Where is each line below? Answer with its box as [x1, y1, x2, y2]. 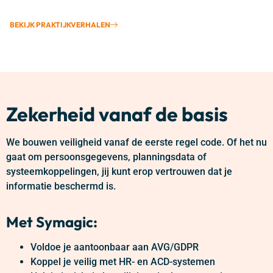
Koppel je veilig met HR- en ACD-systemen [30, 255, 215, 268]
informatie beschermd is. [6, 180, 116, 192]
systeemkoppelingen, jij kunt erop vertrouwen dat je [6, 165, 232, 177]
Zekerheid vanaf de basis [6, 101, 228, 126]
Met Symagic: [6, 212, 101, 231]
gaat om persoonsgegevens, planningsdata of [6, 151, 207, 163]
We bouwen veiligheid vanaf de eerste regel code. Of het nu [6, 136, 267, 148]
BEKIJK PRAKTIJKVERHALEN [10, 19, 110, 29]
